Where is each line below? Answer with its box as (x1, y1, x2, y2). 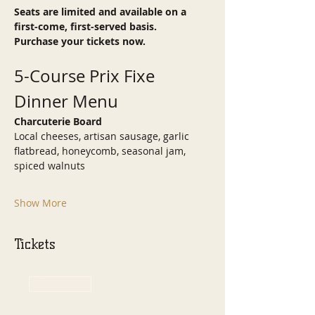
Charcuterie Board (14, 115, 102, 128)
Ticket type (29, 300, 79, 314)
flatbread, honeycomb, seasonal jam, (14, 144, 188, 157)
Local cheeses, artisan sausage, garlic (14, 129, 192, 143)
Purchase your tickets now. (14, 34, 146, 48)
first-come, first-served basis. (14, 20, 157, 33)
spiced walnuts (14, 159, 85, 172)
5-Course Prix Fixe (14, 65, 159, 87)
